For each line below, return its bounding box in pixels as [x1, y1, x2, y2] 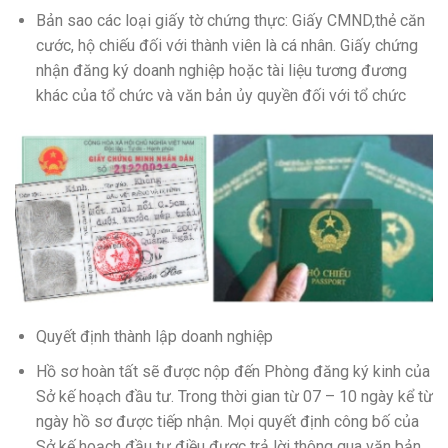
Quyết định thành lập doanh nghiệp [35, 326, 273, 346]
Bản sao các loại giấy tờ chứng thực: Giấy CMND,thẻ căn [35, 11, 425, 31]
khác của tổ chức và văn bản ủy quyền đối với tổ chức [35, 86, 406, 106]
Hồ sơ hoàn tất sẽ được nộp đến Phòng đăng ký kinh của [35, 361, 430, 381]
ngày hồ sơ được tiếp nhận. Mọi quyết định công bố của [35, 411, 419, 431]
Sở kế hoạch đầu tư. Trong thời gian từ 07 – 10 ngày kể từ [35, 386, 433, 406]
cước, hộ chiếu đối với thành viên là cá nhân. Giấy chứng [35, 36, 418, 56]
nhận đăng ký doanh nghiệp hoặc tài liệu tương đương [35, 61, 407, 81]
